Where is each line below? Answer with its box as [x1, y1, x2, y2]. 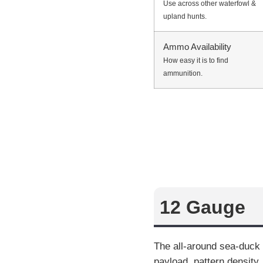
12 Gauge [160, 197, 245, 218]
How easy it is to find [163, 56, 228, 65]
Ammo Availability [163, 42, 231, 52]
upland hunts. [163, 12, 207, 21]
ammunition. [163, 69, 203, 78]
